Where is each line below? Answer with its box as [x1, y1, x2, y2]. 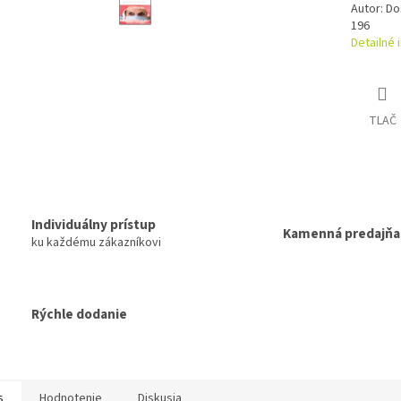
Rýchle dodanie [31, 303, 127, 324]
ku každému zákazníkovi [31, 234, 161, 252]
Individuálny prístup [31, 215, 156, 235]
